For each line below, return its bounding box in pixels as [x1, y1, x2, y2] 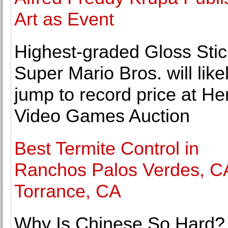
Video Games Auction [14, 105, 190, 126]
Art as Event [14, 9, 114, 30]
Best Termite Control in [14, 138, 199, 159]
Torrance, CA [14, 181, 121, 202]
